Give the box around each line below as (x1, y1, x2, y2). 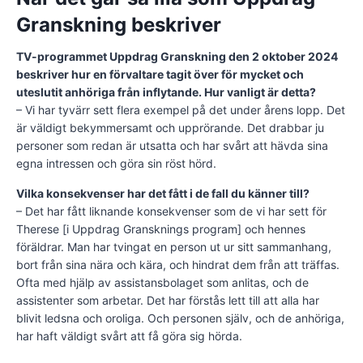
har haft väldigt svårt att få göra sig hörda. (16, 328, 242, 343)
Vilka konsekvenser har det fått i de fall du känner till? (16, 186, 310, 200)
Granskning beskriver (16, 12, 221, 36)
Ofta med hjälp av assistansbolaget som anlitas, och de (16, 275, 309, 289)
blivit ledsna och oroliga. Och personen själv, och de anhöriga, (16, 310, 344, 325)
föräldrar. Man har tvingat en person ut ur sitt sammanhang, (16, 239, 331, 254)
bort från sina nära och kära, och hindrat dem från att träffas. (16, 257, 340, 271)
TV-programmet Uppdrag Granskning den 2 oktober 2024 (16, 49, 338, 63)
